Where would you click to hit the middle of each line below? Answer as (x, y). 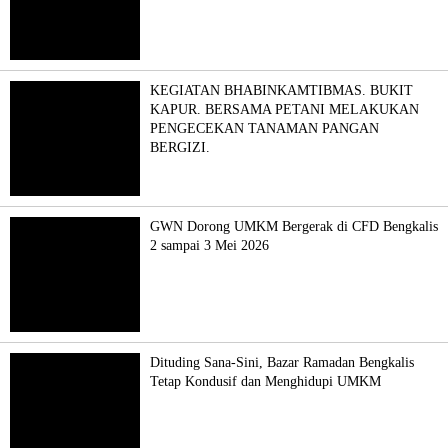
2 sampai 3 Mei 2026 (209, 245)
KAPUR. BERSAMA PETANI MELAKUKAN (284, 109)
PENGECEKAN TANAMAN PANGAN (264, 128)
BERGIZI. (180, 147)
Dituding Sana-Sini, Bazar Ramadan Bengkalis (282, 362)
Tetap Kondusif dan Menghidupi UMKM (265, 381)
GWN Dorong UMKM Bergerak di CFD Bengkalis (294, 226)
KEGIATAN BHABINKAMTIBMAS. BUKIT (281, 90)
